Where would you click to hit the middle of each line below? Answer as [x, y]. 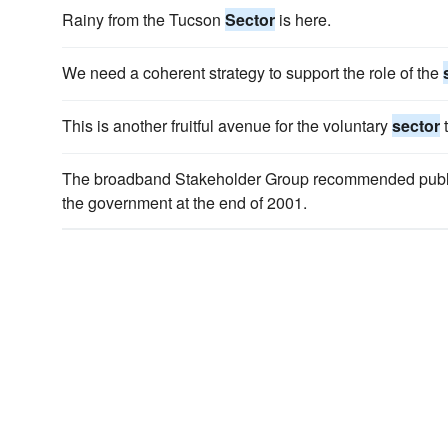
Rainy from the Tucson [143, 19]
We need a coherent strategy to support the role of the [252, 72]
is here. [303, 19]
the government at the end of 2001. [184, 202]
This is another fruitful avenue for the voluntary [227, 125]
